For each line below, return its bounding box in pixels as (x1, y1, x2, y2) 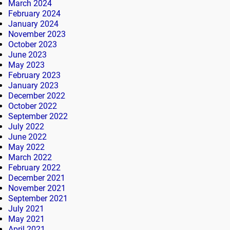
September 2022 (8, 111, 68, 122)
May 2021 (8, 214, 45, 224)
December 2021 (8, 173, 65, 183)
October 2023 (8, 40, 57, 50)
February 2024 (8, 9, 61, 19)
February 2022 (8, 163, 61, 173)
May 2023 (8, 60, 45, 70)
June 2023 (8, 50, 47, 60)
